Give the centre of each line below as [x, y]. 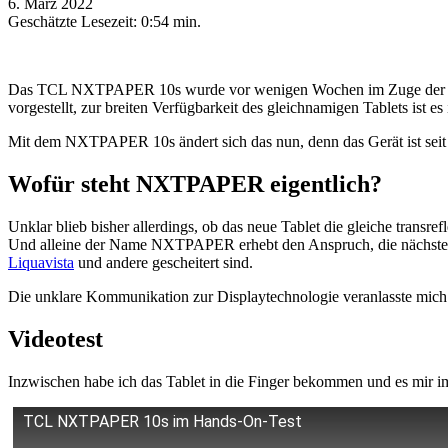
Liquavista [41, 263]
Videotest [55, 339]
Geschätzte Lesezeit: [74, 22]
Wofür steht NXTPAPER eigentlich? [195, 184]
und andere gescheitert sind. [163, 263]
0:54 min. [171, 22]
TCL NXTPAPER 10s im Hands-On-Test [162, 422]
